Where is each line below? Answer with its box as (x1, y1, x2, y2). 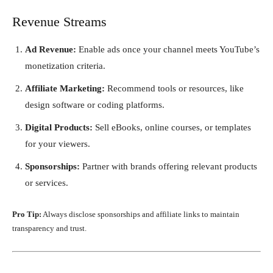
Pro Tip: (12, 209, 41, 219)
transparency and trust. (12, 223, 87, 233)
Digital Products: (25, 122, 93, 132)
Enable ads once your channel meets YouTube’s (76, 44, 260, 54)
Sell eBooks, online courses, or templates (93, 122, 251, 132)
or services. (25, 177, 68, 188)
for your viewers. (25, 138, 90, 149)
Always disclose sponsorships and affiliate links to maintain (41, 209, 239, 219)
